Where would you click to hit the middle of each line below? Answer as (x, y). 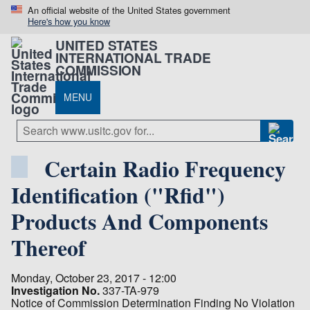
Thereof (48, 247)
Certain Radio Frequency (165, 168)
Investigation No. (55, 290)
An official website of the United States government (129, 10)
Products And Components (139, 221)
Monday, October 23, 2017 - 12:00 (94, 277)
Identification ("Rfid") (118, 194)
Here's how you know (69, 21)
